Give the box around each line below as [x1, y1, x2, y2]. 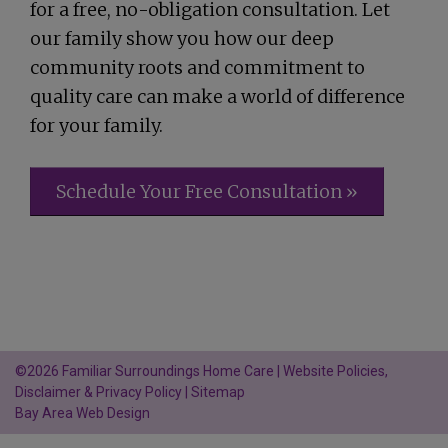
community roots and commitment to [30, 56, 365, 79]
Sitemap [191, 384, 245, 400]
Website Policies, [283, 363, 388, 379]
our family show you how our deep [30, 27, 334, 50]
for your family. [30, 114, 163, 137]
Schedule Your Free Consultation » [56, 180, 358, 203]
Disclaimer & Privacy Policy [15, 384, 182, 400]
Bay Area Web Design [15, 405, 150, 421]
